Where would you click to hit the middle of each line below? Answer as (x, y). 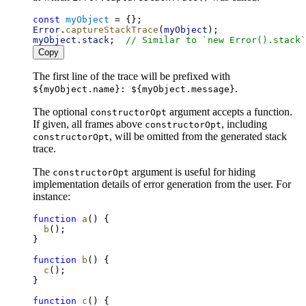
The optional (61, 111)
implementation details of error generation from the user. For (162, 184)
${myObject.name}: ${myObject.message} (134, 89)
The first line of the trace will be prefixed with (131, 76)
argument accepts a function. (229, 111)
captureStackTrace (112, 29)
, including (244, 124)
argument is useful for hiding (192, 171)
